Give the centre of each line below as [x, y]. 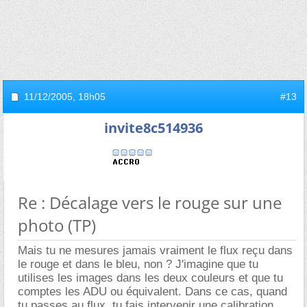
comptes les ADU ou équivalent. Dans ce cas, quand [152, 291]
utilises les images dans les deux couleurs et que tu [150, 278]
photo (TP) [57, 225]
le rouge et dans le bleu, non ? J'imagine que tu [138, 264]
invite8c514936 [153, 127]
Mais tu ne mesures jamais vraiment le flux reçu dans [155, 250]
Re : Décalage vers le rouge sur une [150, 202]
